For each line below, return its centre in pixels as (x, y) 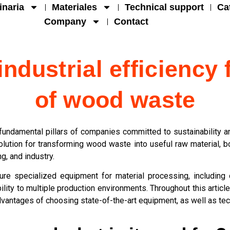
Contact (131, 22)
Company (65, 22)
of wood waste (115, 100)
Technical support (165, 7)
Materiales (75, 7)
